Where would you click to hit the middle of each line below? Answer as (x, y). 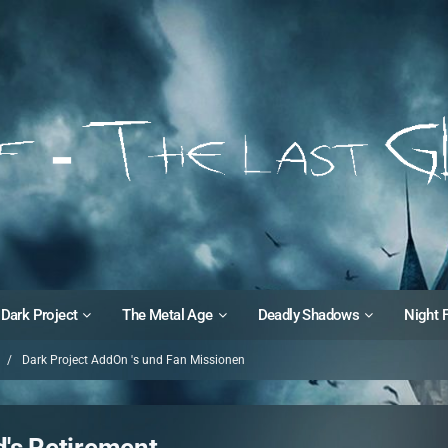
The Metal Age (167, 315)
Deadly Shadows (308, 315)
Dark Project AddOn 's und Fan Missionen (134, 359)
